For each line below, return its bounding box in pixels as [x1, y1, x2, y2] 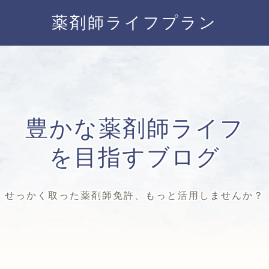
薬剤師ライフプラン [52, 12, 217, 32]
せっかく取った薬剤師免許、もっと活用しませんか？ [5, 189, 264, 201]
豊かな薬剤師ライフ [25, 113, 244, 142]
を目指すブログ [49, 142, 220, 171]
